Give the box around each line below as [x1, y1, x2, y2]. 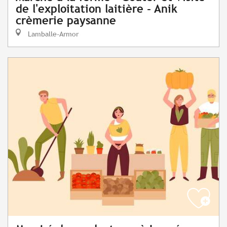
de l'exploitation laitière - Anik [16, 3, 177, 16]
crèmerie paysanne [16, 14, 116, 27]
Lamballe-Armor [26, 29, 79, 39]
